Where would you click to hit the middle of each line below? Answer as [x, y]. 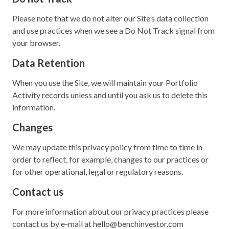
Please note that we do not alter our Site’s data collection [110, 18]
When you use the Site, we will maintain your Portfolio [105, 82]
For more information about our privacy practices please [110, 211]
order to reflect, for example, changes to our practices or [110, 159]
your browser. [36, 42]
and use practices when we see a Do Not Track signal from [113, 30]
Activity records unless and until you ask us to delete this [110, 95]
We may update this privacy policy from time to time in [107, 147]
